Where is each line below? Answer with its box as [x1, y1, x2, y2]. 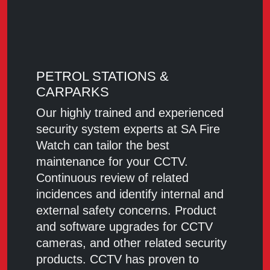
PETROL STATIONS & [36, 69, 169, 84]
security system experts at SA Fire [36, 122, 220, 136]
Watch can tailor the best [36, 139, 169, 152]
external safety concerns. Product [36, 204, 216, 218]
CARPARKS [36, 84, 109, 100]
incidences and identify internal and [36, 187, 224, 201]
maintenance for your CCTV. [36, 155, 188, 169]
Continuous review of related [36, 171, 189, 185]
